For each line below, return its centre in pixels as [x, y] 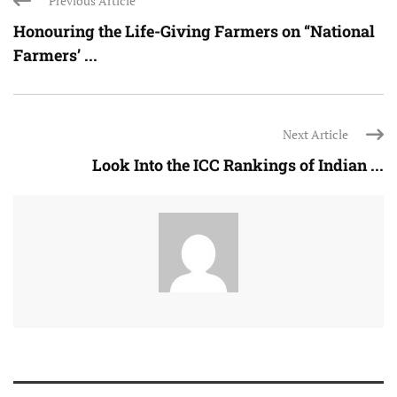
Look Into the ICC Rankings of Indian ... [238, 165]
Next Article [315, 135]
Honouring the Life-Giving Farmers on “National [194, 31]
